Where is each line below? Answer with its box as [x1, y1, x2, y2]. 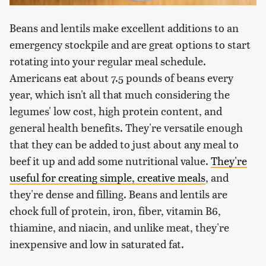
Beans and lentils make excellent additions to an [9, 20, 239, 36]
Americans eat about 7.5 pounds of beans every [9, 70, 233, 85]
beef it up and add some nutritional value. [9, 153, 211, 169]
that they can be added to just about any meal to [9, 137, 239, 152]
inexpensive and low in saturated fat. [9, 236, 184, 252]
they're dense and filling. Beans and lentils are [9, 186, 227, 202]
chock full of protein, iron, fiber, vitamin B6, [9, 203, 221, 218]
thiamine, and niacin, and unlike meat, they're [9, 220, 229, 235]
